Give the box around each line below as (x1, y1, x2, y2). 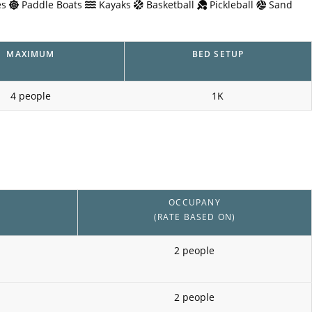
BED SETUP (192, 47, 244, 59)
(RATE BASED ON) (153, 211, 236, 223)
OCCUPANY (169, 196, 221, 208)
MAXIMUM (6, 47, 55, 59)
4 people (10, 88, 51, 102)
